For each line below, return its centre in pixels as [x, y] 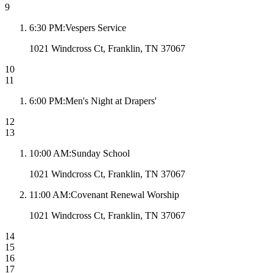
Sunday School [101, 154]
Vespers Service [96, 28]
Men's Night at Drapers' [111, 101]
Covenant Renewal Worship [125, 195]
